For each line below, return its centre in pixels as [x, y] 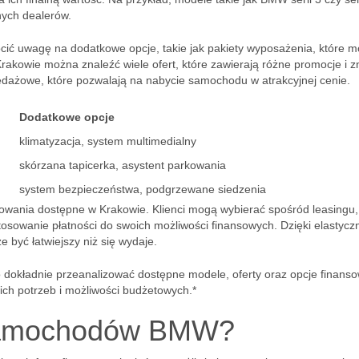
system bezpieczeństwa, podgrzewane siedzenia [143, 189]
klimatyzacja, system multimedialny [108, 141]
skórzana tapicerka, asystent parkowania [123, 165]
